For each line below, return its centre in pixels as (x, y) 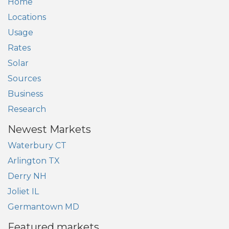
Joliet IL (23, 192)
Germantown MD (43, 207)
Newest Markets (49, 130)
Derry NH (27, 176)
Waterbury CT (37, 146)
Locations (27, 17)
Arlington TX (34, 161)
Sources (24, 79)
